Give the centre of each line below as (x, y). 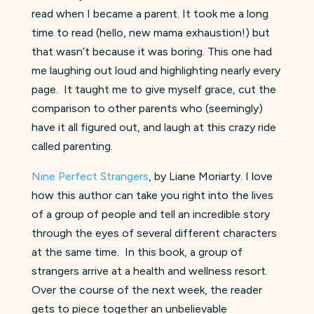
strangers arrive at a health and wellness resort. (151, 271)
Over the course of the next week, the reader (146, 289)
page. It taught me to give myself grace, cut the (153, 89)
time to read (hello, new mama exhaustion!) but (150, 32)
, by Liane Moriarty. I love (210, 176)
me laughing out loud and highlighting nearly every (156, 70)
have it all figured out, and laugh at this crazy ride (153, 127)
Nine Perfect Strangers (90, 176)
